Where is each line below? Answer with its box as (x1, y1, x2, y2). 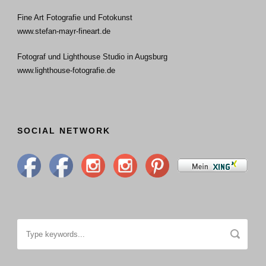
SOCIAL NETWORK (17, 125, 110, 135)
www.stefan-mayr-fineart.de (17, 26, 110, 36)
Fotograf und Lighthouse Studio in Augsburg (17, 52, 167, 61)
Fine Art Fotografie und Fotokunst (17, 12, 132, 22)
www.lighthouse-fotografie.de (17, 65, 115, 75)
